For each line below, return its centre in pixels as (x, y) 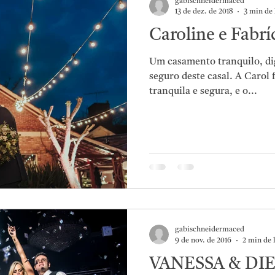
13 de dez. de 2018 (204, 12)
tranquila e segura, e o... (203, 91)
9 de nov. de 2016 (203, 240)
